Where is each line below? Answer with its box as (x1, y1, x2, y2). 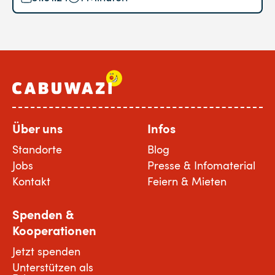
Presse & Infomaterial (147, 158, 255, 172)
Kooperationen (12, 222, 96, 239)
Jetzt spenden (12, 244, 80, 258)
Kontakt (12, 174, 50, 188)
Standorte (12, 142, 62, 157)
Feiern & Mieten (147, 174, 227, 188)
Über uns (12, 120, 63, 137)
